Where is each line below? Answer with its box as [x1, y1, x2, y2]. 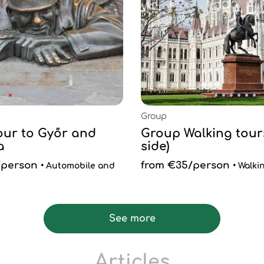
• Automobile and [41, 161, 115, 170]
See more [108, 213, 156, 224]
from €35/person [141, 160, 230, 171]
